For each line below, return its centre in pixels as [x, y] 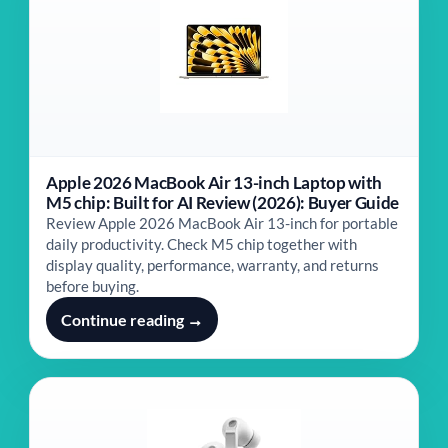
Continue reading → [132, 319]
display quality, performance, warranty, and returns [212, 265]
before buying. [92, 286]
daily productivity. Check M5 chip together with [201, 244]
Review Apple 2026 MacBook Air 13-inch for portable [222, 223]
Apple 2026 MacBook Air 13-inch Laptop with [214, 182]
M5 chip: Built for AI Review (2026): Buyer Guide [222, 202]
